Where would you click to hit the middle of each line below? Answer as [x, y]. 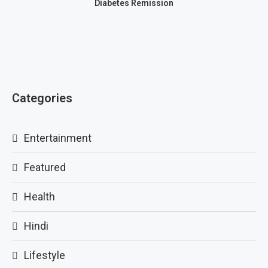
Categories [42, 98]
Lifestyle [45, 255]
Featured [45, 167]
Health [39, 197]
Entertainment [58, 138]
